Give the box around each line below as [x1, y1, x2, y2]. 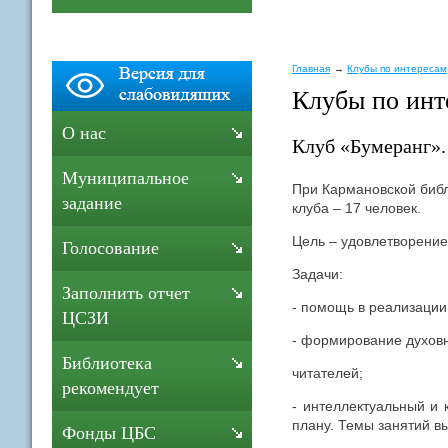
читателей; [292, 364, 363, 381]
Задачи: [292, 265, 343, 282]
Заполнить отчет [62, 283, 190, 303]
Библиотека [62, 353, 152, 373]
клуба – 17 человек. [292, 199, 421, 216]
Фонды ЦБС [62, 423, 156, 443]
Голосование [62, 238, 159, 258]
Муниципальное [62, 168, 189, 188]
